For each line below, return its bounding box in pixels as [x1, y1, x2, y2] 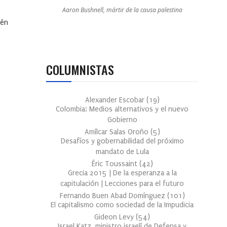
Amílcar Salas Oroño [84, 128, 150, 137]
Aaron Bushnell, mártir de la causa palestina [62, 6, 182, 15]
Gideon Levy [94, 213, 136, 222]
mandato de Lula [95, 147, 149, 157]
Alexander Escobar [85, 96, 146, 105]
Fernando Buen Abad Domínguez [59, 192, 167, 201]
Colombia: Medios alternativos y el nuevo [56, 105, 188, 114]
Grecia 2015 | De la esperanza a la [67, 169, 177, 178]
